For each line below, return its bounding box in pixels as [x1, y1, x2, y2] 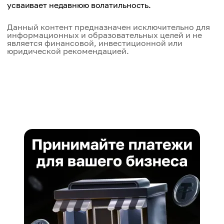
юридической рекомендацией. [7, 46, 129, 56]
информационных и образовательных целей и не [7, 30, 202, 40]
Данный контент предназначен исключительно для [7, 22, 210, 32]
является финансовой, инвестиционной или [7, 38, 182, 48]
